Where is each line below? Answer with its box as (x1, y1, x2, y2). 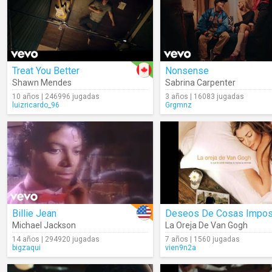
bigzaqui (12, 243, 41, 252)
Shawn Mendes (12, 78, 72, 87)
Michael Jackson (12, 220, 76, 230)
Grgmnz (165, 101, 192, 109)
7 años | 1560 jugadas (165, 235, 240, 243)
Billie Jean (12, 208, 56, 219)
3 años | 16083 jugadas (165, 92, 244, 101)
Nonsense (165, 65, 209, 76)
